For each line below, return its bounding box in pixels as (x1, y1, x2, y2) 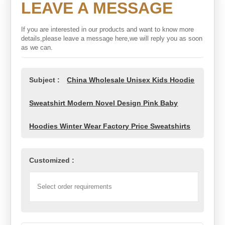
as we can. (21, 43, 53, 51)
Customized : (29, 156, 75, 164)
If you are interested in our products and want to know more (21, 25, 194, 33)
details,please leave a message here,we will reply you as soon (21, 34, 203, 42)
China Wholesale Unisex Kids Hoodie (67, 75, 195, 84)
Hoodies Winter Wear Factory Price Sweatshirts (29, 122, 191, 130)
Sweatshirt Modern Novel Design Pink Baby (29, 98, 178, 107)
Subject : (29, 75, 62, 84)
